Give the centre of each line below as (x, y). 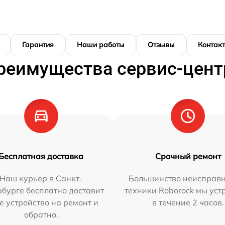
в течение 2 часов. (188, 202)
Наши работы (101, 44)
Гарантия (38, 44)
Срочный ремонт (188, 156)
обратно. (41, 214)
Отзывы (161, 44)
